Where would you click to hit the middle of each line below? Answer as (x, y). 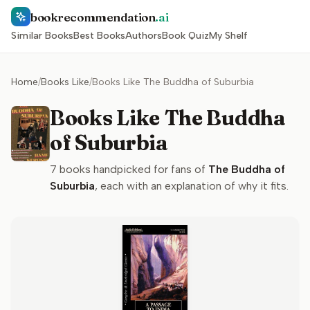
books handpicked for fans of (131, 169)
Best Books (99, 36)
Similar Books (42, 36)
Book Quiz (185, 36)
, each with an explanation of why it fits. (192, 186)
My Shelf (228, 36)
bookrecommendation (93, 17)
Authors (144, 36)
